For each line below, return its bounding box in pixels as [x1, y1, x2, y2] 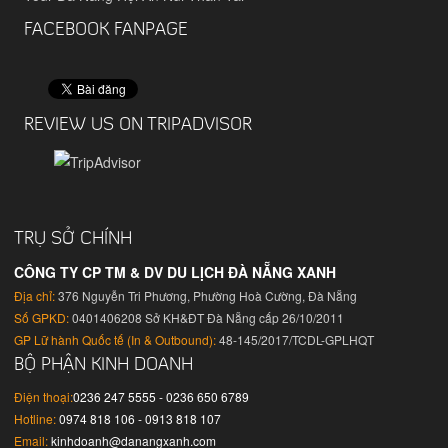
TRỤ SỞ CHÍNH [14, 229, 133, 249]
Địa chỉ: [14, 286, 56, 304]
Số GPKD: [14, 308, 70, 326]
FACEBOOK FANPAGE [24, 21, 189, 40]
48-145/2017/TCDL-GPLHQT [216, 330, 375, 348]
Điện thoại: [14, 387, 74, 405]
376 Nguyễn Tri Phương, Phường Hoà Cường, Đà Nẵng [55, 286, 358, 304]
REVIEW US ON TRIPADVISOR [24, 116, 253, 135]
